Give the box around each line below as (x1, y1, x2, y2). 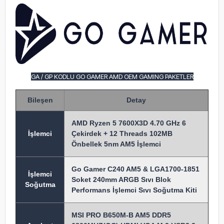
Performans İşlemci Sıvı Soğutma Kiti (71, 186, 197, 194)
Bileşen (27, 96, 53, 104)
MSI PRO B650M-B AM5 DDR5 (71, 211, 171, 219)
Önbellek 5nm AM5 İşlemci (71, 140, 161, 148)
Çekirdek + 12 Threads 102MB (71, 129, 172, 137)
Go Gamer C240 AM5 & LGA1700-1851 (71, 165, 199, 173)
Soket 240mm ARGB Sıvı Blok (71, 175, 171, 183)
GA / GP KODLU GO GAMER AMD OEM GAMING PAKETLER (30, 72, 193, 80)
